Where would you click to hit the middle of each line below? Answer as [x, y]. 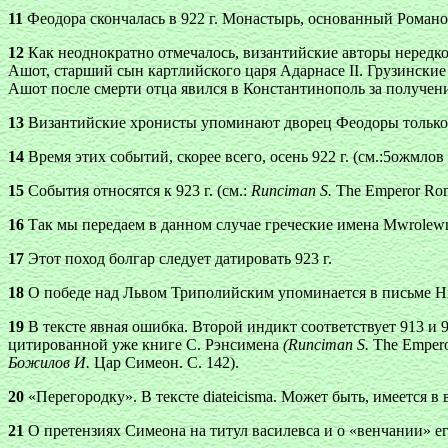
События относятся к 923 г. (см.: [137, 190]
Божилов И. [49, 362]
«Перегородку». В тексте [113, 396]
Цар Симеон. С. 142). [164, 362]
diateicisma [238, 396]
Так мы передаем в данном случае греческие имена [203, 224]
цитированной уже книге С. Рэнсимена [145, 344]
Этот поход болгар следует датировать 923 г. [178, 258]
